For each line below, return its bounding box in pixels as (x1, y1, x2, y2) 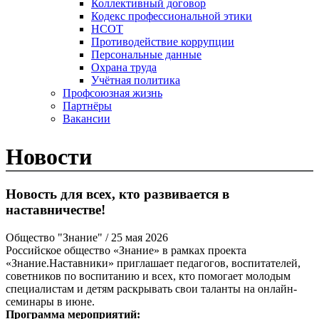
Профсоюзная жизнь (63, 86, 162, 99)
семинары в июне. (6, 295, 95, 308)
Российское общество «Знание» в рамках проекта (6, 244, 246, 256)
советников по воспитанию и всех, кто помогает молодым (6, 269, 291, 282)
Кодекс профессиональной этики (91, 9, 252, 22)
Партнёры (63, 99, 112, 112)
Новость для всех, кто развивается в (6, 187, 229, 202)
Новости (6, 143, 92, 169)
